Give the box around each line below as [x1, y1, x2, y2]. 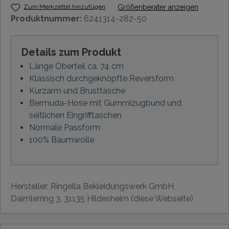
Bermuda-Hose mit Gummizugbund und [29, 98, 181, 108]
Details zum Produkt [21, 46, 121, 58]
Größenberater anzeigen [118, 3, 199, 11]
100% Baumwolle [29, 135, 94, 145]
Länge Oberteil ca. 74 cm [29, 61, 124, 71]
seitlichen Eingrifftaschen [29, 110, 122, 120]
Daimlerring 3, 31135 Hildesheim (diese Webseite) [11, 194, 193, 203]
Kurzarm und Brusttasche [29, 86, 125, 96]
